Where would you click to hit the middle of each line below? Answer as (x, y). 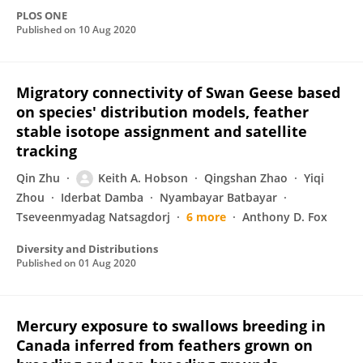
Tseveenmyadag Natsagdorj (93, 217)
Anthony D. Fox (285, 217)
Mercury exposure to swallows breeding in (171, 326)
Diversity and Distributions (87, 249)
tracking (47, 151)
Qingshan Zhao (246, 178)
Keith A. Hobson (143, 178)
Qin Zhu (38, 178)
